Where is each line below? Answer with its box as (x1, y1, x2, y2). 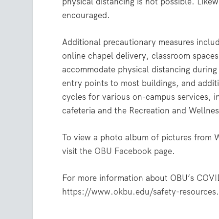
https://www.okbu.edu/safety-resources (62, 186, 217, 197)
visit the (62, 146, 95, 157)
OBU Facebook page (94, 146, 173, 157)
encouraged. (62, 9, 110, 21)
